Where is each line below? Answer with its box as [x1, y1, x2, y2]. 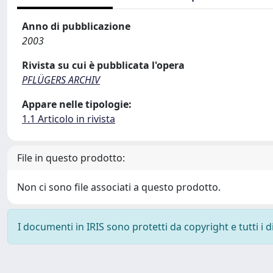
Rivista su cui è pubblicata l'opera [22, 58, 185, 72]
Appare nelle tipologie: [22, 97, 132, 111]
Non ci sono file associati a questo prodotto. [17, 180, 221, 194]
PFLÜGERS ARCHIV [22, 73, 100, 87]
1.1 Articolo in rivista [22, 112, 115, 126]
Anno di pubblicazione [22, 19, 130, 33]
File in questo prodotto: [17, 151, 125, 165]
